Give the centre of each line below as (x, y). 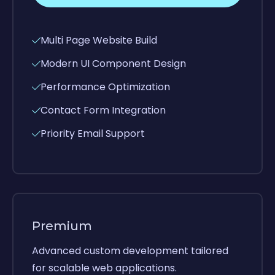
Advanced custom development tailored (130, 250)
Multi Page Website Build (99, 40)
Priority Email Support (93, 133)
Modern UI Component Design (113, 63)
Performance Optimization (105, 87)
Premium (62, 226)
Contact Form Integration (103, 110)
